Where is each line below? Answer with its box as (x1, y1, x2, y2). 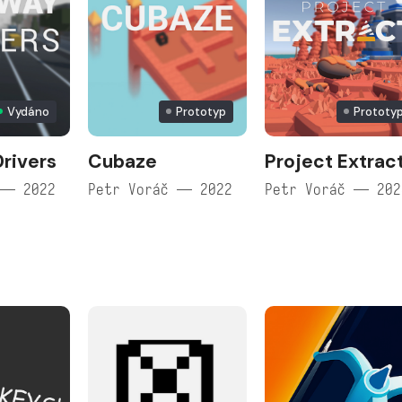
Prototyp (176, 103, 227, 119)
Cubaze (88, 148, 158, 174)
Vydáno (7, 103, 50, 119)
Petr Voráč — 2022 (88, 179, 233, 199)
